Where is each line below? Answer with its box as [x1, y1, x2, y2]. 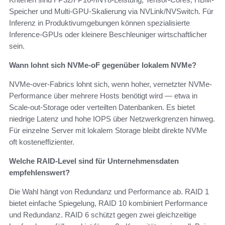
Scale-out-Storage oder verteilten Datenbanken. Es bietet [9, 103, 195, 112]
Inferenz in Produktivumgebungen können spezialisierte [9, 19, 190, 28]
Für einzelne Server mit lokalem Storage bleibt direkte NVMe [9, 126, 207, 135]
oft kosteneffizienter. [9, 138, 74, 147]
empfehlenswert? [9, 168, 70, 177]
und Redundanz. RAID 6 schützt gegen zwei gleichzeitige [9, 210, 196, 219]
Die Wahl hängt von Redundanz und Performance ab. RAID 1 [9, 187, 209, 196]
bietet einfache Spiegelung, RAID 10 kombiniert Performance [9, 199, 207, 208]
